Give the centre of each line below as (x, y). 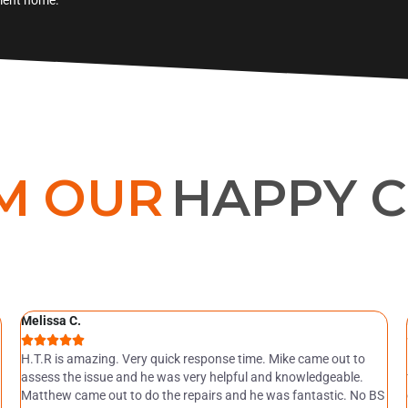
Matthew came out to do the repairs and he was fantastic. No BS (202, 395)
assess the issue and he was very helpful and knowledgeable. (192, 377)
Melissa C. (51, 320)
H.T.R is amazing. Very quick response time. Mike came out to (193, 358)
